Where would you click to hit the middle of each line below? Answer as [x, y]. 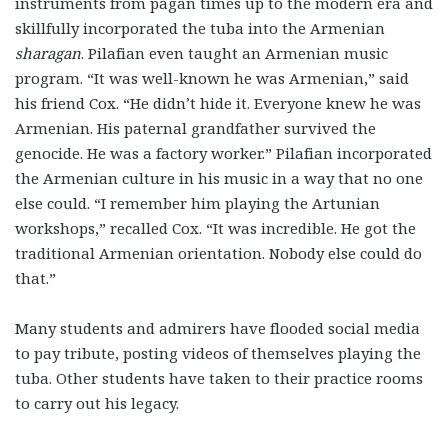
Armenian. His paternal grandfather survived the [195, 128]
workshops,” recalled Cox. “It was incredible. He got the [215, 228]
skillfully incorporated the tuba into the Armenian [200, 28]
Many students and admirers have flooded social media [217, 328]
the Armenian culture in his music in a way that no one [219, 178]
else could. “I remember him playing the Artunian [197, 203]
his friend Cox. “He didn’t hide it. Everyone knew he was [218, 103]
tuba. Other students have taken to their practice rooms [219, 378]
